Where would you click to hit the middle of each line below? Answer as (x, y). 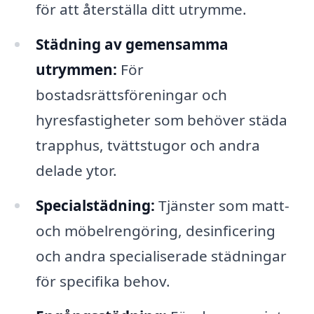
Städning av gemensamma (132, 45)
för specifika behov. (103, 281)
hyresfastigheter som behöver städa (161, 120)
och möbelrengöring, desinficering (155, 230)
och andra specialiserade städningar (161, 255)
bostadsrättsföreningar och (131, 95)
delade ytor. (76, 171)
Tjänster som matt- (222, 205)
